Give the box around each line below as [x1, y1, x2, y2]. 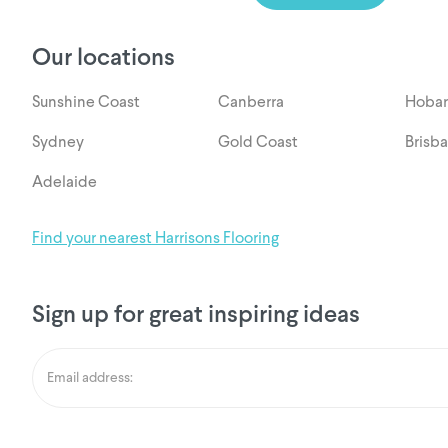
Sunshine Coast [32, 94, 140, 111]
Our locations [32, 46, 175, 70]
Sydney [32, 134, 84, 151]
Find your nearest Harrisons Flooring [32, 230, 279, 247]
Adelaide [32, 174, 97, 191]
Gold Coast [218, 134, 299, 151]
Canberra [218, 94, 285, 111]
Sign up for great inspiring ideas [32, 303, 360, 327]
